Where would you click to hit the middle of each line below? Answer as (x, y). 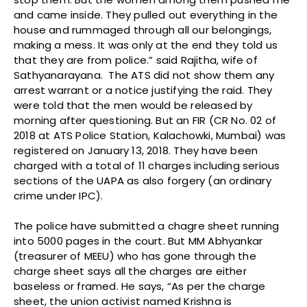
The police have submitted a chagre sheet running (147, 225)
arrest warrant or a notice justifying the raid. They (143, 90)
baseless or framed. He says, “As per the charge (140, 286)
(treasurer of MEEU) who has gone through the (135, 256)
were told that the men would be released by (133, 105)
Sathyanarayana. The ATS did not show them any (144, 75)
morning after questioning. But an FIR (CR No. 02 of (145, 120)
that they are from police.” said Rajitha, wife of (136, 60)
